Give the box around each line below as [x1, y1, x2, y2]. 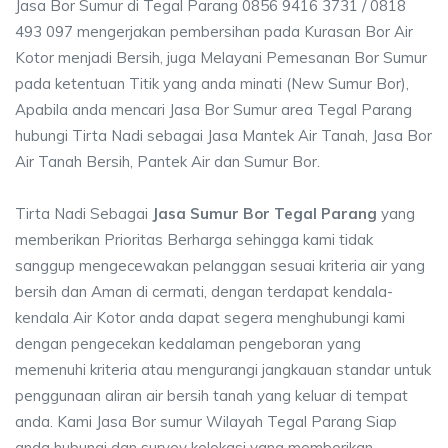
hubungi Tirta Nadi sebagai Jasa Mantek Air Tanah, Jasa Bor [15, 126, 432, 145]
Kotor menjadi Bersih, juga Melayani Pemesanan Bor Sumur [15, 48, 427, 67]
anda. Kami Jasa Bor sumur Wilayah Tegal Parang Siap [15, 412, 397, 431]
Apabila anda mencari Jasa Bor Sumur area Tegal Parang [15, 100, 412, 119]
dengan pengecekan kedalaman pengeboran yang [15, 334, 361, 353]
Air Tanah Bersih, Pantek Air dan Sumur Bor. [15, 152, 320, 171]
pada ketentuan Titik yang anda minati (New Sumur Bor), [15, 74, 409, 93]
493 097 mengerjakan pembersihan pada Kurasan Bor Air [15, 22, 413, 41]
